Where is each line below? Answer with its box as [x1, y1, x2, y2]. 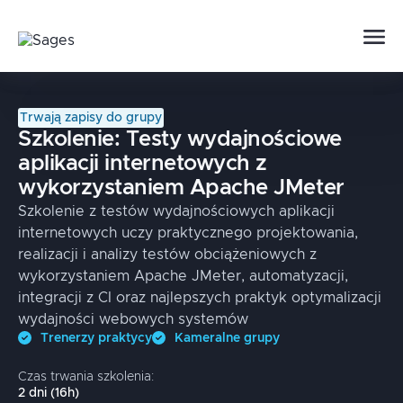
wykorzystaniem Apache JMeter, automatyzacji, [18, 269, 348, 283]
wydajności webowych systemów [18, 312, 248, 327]
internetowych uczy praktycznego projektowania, [18, 226, 358, 240]
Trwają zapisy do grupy [20, 112, 162, 124]
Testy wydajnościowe [125, 129, 342, 150]
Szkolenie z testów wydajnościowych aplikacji [18, 204, 335, 219]
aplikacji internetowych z [18, 153, 267, 175]
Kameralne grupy [175, 332, 280, 345]
